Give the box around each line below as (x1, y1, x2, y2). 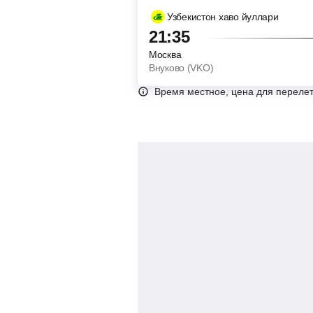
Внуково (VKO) (149, 62, 214, 73)
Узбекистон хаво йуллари (167, 10, 279, 22)
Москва (149, 49, 182, 60)
